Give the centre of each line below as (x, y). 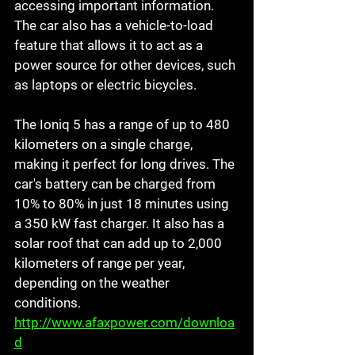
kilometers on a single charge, (105, 145)
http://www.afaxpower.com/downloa (124, 323)
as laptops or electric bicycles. (107, 85)
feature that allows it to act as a (110, 46)
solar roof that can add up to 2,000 (120, 244)
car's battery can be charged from (116, 184)
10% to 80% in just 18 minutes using (123, 204)
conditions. (49, 303)
